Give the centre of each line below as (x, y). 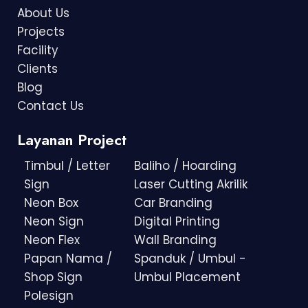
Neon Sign (54, 221)
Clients (37, 68)
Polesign (49, 295)
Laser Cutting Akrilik (191, 184)
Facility (38, 50)
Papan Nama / (68, 258)
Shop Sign (53, 277)
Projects (41, 31)
